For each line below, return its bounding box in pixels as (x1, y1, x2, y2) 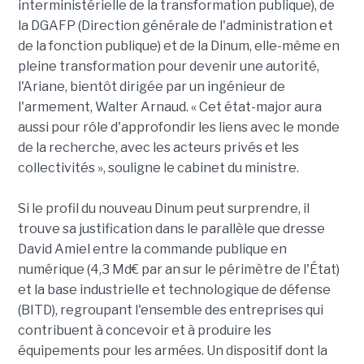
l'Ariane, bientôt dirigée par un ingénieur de (17, 79, 285, 95)
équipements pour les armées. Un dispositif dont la (17, 343, 327, 359)
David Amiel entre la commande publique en (17, 241, 287, 258)
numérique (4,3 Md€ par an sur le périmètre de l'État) (17, 262, 340, 278)
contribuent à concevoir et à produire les (17, 323, 271, 339)
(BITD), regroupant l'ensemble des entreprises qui (17, 302, 323, 318)
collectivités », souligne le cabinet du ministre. (17, 160, 299, 176)
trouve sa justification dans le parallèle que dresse (17, 221, 325, 237)
